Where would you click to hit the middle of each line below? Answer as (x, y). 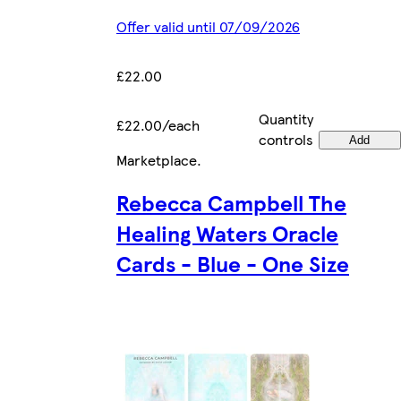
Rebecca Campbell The (231, 203)
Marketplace (157, 159)
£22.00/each (158, 124)
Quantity (286, 118)
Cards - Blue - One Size (233, 264)
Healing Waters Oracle (227, 233)
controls (286, 139)
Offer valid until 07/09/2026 (208, 26)
